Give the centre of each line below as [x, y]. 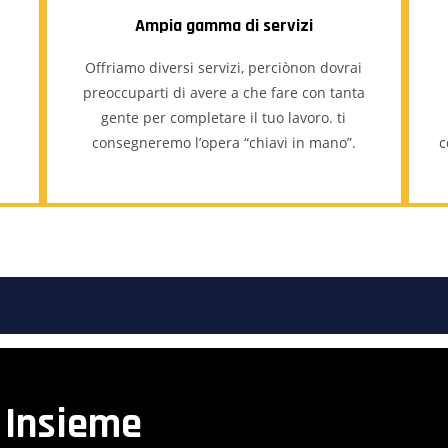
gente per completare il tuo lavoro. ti [224, 117]
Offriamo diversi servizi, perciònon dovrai [224, 67]
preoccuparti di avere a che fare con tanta [223, 92]
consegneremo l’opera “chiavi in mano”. [223, 142]
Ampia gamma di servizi [223, 25]
